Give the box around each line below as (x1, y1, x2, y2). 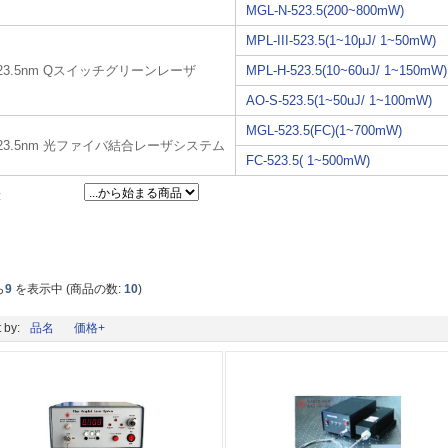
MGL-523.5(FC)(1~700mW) (246, 122, 403, 138)
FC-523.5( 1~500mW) (246, 152, 371, 168)
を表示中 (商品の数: (12, 281, 125, 296)
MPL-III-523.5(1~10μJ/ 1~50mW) (246, 32, 437, 48)
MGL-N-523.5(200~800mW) (246, 2, 405, 18)
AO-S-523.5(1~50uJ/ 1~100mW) (246, 92, 433, 108)
